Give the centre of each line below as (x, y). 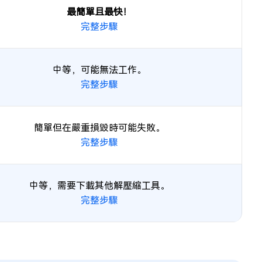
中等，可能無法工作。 (99, 70)
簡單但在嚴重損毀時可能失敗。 (99, 128)
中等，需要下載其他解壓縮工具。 (99, 186)
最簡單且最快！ (99, 12)
